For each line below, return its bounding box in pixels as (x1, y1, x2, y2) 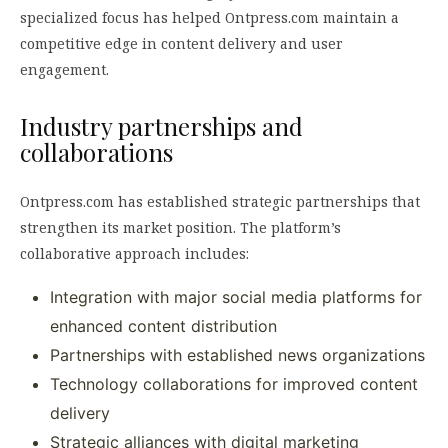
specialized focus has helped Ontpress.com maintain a (20, 7, 399, 27)
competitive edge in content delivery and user (20, 33, 343, 53)
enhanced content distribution (50, 315, 277, 336)
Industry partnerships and (20, 109, 303, 142)
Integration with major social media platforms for (50, 286, 422, 307)
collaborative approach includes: (20, 243, 249, 263)
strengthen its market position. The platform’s (20, 217, 341, 237)
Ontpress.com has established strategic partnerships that (20, 191, 420, 211)
